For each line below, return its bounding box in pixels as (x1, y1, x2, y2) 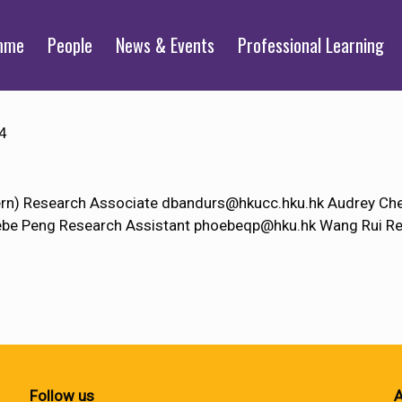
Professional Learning (238, 31, 384, 58)
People (48, 31, 92, 58)
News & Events (116, 31, 214, 58)
